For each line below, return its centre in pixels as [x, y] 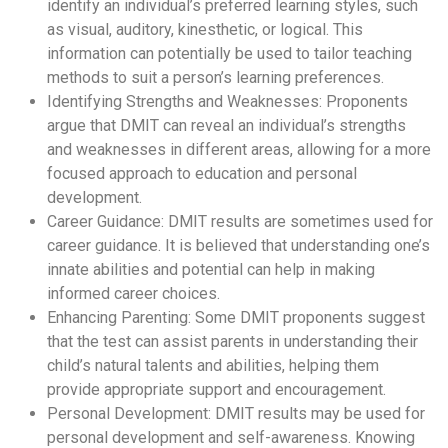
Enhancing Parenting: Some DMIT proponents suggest [236, 318]
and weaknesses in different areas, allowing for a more [239, 150]
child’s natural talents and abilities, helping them [213, 366]
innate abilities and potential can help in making [211, 270]
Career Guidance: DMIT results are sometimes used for [240, 222]
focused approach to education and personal [202, 174]
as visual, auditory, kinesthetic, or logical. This [205, 30]
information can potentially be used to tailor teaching [229, 54]
